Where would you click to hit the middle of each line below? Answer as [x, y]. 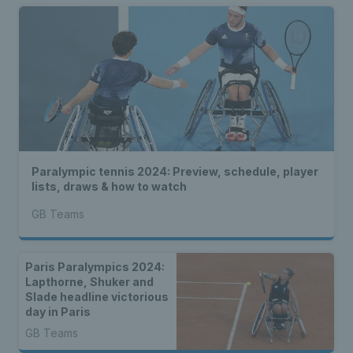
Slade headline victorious [97, 297]
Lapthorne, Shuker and [89, 282]
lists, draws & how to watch [109, 187]
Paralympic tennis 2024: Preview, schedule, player [175, 172]
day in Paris [58, 312]
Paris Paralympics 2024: [95, 267]
